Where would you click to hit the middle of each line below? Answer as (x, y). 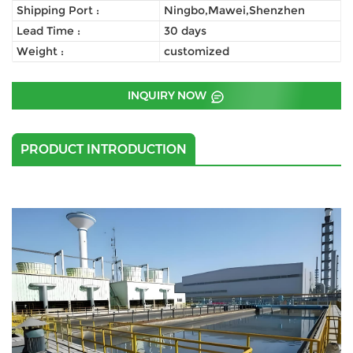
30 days (186, 31)
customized (197, 52)
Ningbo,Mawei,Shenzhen (235, 11)
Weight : (40, 52)
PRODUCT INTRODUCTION (104, 149)
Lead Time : (48, 31)
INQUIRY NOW (168, 96)
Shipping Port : (58, 11)
